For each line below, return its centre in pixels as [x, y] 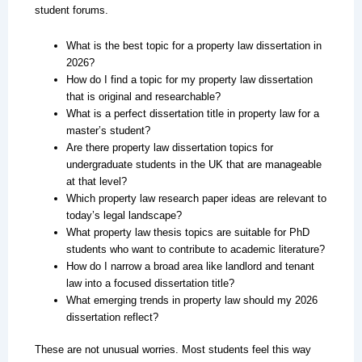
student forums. [71, 10]
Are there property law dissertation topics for [169, 147]
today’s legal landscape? [124, 215]
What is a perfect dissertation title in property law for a [192, 113]
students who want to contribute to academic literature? [195, 249]
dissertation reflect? [112, 317]
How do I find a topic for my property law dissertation [189, 79]
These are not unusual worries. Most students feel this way [173, 350]
